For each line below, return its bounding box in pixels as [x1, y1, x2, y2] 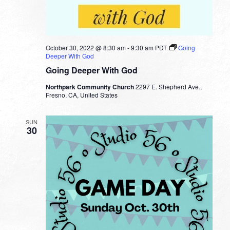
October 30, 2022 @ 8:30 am [45, 43, 126, 52]
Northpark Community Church [45, 82, 136, 91]
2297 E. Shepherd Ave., [135, 82, 202, 91]
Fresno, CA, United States [45, 90, 118, 99]
